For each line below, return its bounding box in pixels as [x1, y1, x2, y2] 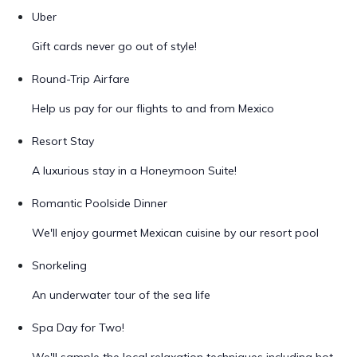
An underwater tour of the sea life [32, 288, 210, 302]
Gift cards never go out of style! [32, 39, 197, 53]
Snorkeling [32, 258, 87, 273]
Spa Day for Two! [32, 320, 124, 335]
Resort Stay [32, 134, 94, 148]
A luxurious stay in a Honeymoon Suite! [32, 163, 237, 178]
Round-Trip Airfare [32, 72, 130, 86]
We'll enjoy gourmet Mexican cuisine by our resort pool [32, 226, 319, 240]
